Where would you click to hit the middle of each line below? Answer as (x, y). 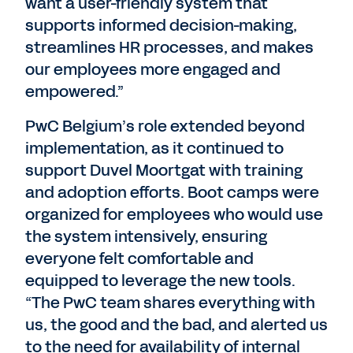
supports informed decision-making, (161, 25)
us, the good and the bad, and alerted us (176, 325)
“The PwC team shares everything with (170, 303)
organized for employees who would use (174, 214)
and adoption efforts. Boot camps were (172, 192)
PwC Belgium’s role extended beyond (165, 126)
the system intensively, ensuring (146, 236)
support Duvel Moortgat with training (164, 170)
